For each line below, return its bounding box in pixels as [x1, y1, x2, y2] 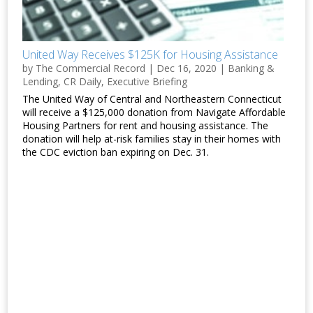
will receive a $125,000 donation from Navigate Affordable [22, 105, 286, 119]
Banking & [228, 61, 275, 75]
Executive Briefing [107, 74, 188, 88]
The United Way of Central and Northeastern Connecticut [22, 92, 282, 105]
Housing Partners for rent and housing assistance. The [22, 118, 269, 132]
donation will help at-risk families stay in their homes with [22, 131, 282, 145]
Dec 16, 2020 [156, 61, 217, 75]
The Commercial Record [36, 61, 146, 75]
